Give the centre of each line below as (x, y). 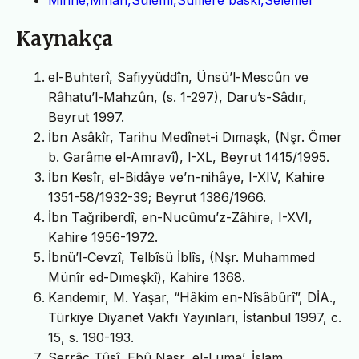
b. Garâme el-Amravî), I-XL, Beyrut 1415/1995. (189, 157)
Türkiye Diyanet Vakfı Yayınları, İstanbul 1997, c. (195, 317)
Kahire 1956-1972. (103, 237)
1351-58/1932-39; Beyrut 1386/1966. (157, 197)
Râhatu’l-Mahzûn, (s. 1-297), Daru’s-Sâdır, (177, 97)
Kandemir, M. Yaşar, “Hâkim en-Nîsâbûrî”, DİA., (192, 297)
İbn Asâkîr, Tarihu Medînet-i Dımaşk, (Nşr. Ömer (195, 137)
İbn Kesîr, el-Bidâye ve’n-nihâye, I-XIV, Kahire (186, 177)
